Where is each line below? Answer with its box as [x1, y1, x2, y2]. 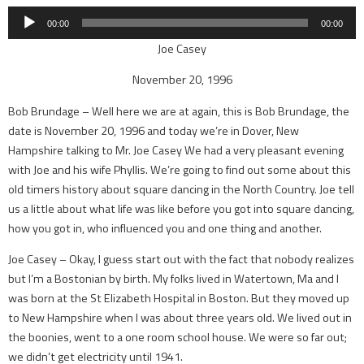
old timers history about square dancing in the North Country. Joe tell [8, 180, 354, 198]
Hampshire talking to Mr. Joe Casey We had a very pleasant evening [8, 141, 344, 159]
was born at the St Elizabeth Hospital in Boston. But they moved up [8, 289, 349, 308]
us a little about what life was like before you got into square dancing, [8, 199, 354, 218]
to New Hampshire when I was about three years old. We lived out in [8, 309, 352, 327]
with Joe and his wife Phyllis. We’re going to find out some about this [8, 160, 351, 179]
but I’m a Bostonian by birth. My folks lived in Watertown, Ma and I [8, 270, 339, 288]
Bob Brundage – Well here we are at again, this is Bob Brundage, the [8, 102, 349, 120]
